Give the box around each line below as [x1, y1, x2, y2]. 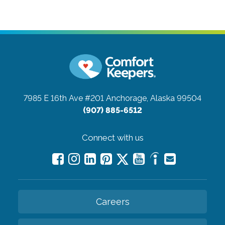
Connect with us [81, 132, 144, 143]
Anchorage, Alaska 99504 [106, 93, 201, 103]
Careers [95, 196, 130, 207]
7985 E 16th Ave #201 [24, 93, 104, 103]
